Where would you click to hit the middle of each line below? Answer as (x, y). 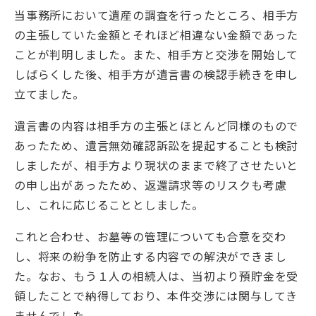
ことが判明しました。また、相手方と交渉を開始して (157, 54)
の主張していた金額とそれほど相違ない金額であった (157, 34)
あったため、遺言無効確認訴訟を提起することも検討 (157, 145)
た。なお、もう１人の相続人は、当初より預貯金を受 (157, 275)
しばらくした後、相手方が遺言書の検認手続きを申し (157, 74)
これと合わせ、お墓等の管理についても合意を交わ (150, 236)
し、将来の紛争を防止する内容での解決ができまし (151, 256)
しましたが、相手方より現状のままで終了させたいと (157, 165)
